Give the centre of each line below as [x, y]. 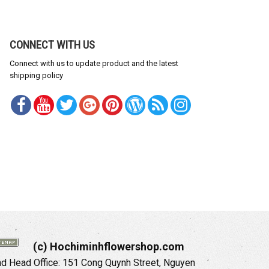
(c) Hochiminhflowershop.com [109, 247]
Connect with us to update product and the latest [94, 64]
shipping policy [36, 76]
